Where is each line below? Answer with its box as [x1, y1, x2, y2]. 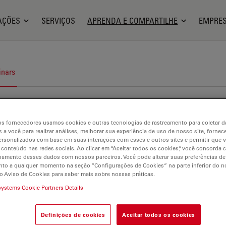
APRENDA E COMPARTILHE [87, 15, 178, 26]
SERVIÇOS [41, 15, 76, 26]
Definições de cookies [40, 210, 105, 218]
